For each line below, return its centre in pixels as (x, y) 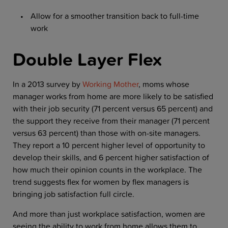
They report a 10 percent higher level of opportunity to (109, 145)
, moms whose (164, 84)
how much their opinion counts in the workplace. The (107, 170)
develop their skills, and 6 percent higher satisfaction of (111, 158)
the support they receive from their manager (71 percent (111, 121)
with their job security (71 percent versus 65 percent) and (113, 109)
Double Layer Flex (87, 59)
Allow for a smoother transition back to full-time (115, 16)
